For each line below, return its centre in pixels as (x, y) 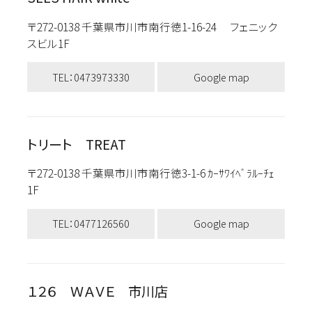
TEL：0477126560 (91, 224)
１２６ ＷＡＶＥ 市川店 (97, 291)
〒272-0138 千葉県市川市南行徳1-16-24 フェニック (152, 26)
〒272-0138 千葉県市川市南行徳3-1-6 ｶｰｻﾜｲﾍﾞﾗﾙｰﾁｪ (150, 173)
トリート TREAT (76, 145)
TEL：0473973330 (91, 77)
